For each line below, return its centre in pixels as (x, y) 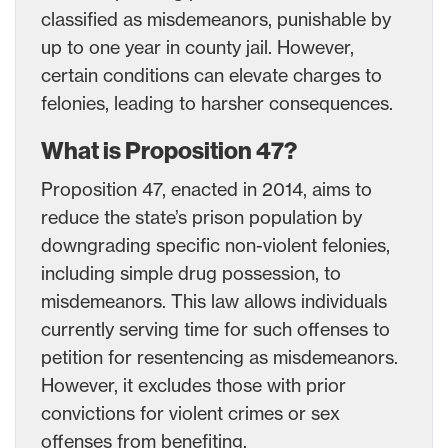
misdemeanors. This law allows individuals (214, 300)
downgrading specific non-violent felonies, (215, 244)
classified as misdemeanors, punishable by (216, 18)
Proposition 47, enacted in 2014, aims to (206, 188)
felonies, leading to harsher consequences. (217, 102)
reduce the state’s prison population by (201, 216)
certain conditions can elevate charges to (211, 74)
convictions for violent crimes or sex (190, 412)
